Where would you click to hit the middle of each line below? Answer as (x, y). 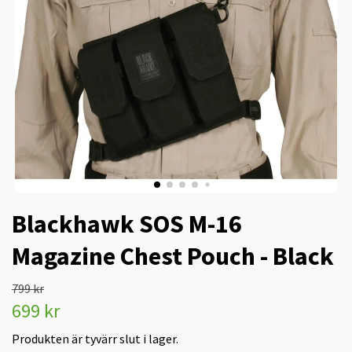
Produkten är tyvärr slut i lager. (95, 338)
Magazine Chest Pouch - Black (173, 256)
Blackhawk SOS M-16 (127, 224)
